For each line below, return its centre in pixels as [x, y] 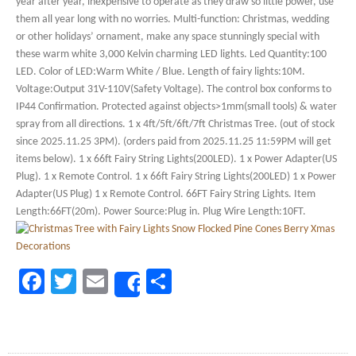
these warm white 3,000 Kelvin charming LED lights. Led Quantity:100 [171, 54]
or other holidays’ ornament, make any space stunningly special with [168, 37]
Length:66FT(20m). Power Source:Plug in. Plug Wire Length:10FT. [161, 212]
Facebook [94, 281]
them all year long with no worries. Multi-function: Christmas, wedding [173, 19]
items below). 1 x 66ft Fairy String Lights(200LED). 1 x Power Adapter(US [176, 159]
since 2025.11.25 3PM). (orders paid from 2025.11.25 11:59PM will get [174, 142]
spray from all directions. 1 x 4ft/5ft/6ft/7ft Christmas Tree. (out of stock [175, 124]
